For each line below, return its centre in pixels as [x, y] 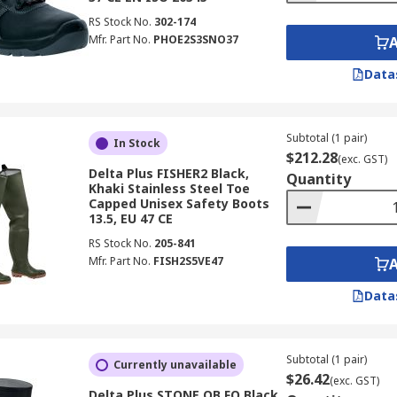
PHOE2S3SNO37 [195, 39]
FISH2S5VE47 [188, 261]
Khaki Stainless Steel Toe [169, 188]
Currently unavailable [175, 365]
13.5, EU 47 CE [130, 218]
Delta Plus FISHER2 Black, [168, 173]
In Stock [136, 143]
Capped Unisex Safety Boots [179, 203]
